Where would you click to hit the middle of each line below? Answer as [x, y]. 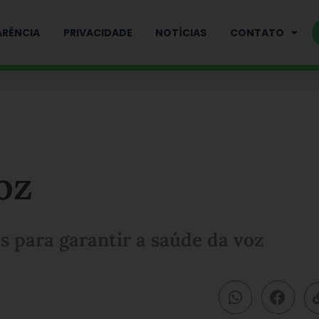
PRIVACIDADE [98, 32]
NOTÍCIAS [181, 32]
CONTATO [257, 32]
